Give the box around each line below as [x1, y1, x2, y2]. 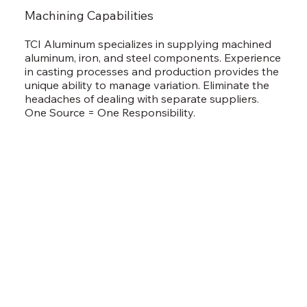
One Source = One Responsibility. [24, 105, 198, 119]
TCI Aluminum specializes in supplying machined [24, 36, 271, 51]
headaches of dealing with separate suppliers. [24, 91, 259, 106]
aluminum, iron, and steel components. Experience [24, 50, 281, 64]
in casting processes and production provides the [24, 64, 279, 78]
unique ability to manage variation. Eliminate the [24, 77, 269, 92]
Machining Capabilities [24, 8, 153, 24]
